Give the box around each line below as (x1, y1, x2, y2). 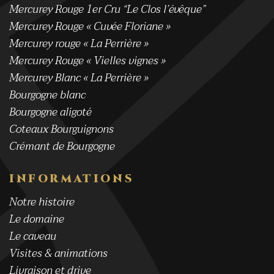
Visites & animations (9, 243, 108, 263)
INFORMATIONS (9, 171, 135, 187)
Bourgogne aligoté (9, 102, 92, 122)
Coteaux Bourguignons (9, 119, 114, 139)
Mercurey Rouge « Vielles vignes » (9, 51, 166, 70)
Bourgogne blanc (9, 85, 86, 105)
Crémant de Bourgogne (9, 136, 115, 156)
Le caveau (9, 226, 56, 246)
